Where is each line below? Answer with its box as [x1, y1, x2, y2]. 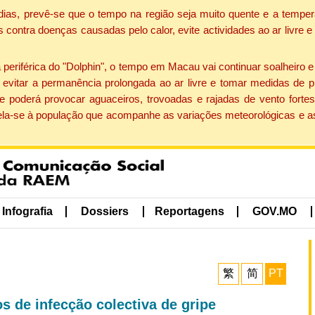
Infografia [1, 205, 53, 218]
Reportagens [154, 205, 224, 218]
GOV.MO [252, 205, 297, 218]
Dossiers [81, 205, 129, 218]
